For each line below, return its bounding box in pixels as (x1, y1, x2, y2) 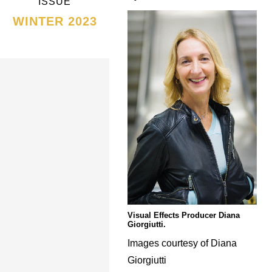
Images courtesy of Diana (127, 237, 237, 248)
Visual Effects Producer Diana (127, 210, 240, 220)
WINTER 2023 (12, 15, 97, 28)
